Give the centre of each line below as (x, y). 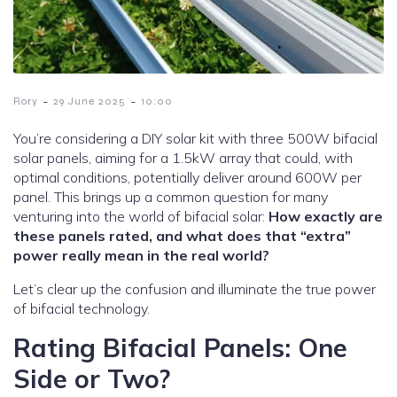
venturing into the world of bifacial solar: (141, 217)
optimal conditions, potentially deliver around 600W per (187, 178)
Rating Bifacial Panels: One (180, 348)
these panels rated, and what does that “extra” (182, 236)
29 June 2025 (90, 101)
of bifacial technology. (82, 309)
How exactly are (326, 217)
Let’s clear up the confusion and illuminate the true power (195, 289)
